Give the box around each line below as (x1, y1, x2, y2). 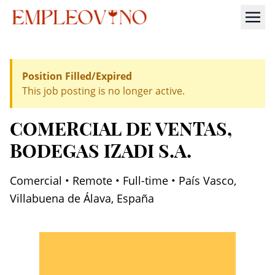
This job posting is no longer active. (22, 84, 185, 98)
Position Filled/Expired (22, 69, 132, 83)
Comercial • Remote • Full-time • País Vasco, (10, 173, 236, 188)
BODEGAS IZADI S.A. (10, 139, 192, 163)
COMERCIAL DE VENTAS (10, 117, 227, 141)
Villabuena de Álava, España (10, 191, 154, 206)
